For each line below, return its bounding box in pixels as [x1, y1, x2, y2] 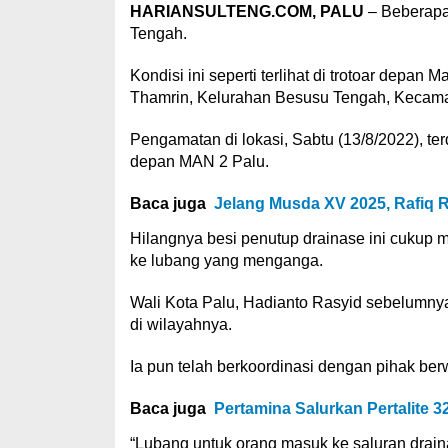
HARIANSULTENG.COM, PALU [129, 3, 364, 20]
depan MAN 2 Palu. [129, 153, 269, 170]
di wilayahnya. [129, 316, 232, 333]
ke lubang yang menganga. [129, 252, 323, 269]
